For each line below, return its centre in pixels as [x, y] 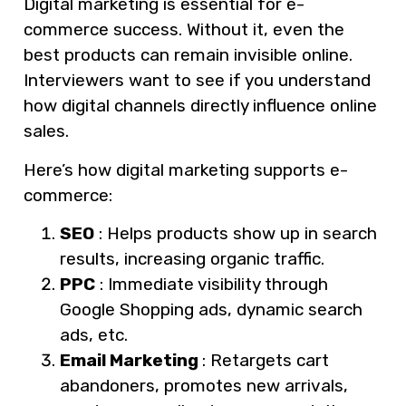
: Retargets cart [266, 360]
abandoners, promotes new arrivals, [204, 385]
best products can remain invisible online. [188, 55]
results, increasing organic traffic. [192, 258]
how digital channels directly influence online [200, 106]
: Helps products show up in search [236, 233]
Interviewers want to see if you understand [197, 81]
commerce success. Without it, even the [184, 30]
